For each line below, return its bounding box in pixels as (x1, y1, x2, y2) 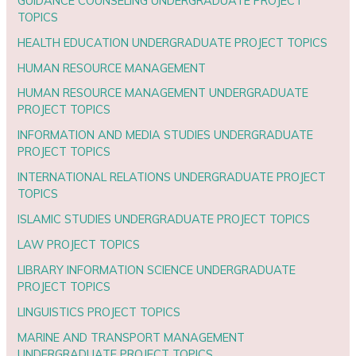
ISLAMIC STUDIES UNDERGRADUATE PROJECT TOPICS (17, 211, 311, 227)
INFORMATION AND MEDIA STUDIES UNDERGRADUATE (17, 127, 314, 143)
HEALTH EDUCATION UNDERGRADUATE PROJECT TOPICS (17, 34, 328, 50)
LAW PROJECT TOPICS (17, 237, 141, 253)
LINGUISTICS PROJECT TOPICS (17, 304, 181, 320)
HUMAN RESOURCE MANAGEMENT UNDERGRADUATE (17, 85, 309, 101)
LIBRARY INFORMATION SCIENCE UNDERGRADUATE (17, 262, 296, 278)
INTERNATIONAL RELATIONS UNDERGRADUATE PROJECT (17, 169, 327, 185)
